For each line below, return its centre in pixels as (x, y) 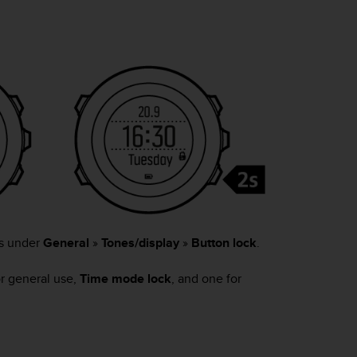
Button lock (224, 243)
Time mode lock (126, 278)
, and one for (206, 278)
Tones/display (140, 243)
